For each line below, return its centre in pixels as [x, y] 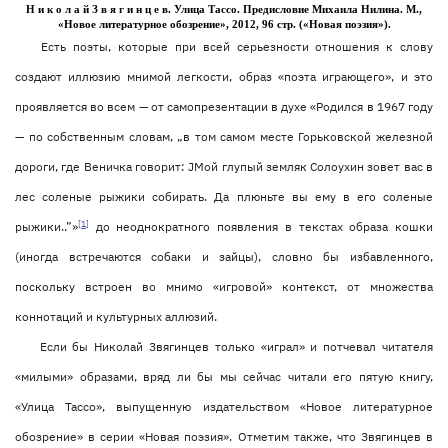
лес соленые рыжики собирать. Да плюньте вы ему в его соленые [224, 196]
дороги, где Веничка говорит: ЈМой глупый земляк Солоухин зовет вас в [224, 166]
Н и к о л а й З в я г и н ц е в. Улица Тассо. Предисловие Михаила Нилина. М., [224, 9]
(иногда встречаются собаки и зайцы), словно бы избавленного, [224, 256]
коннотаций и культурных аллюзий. [116, 316]
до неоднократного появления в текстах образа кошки [261, 226]
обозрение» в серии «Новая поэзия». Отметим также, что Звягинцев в [224, 436]
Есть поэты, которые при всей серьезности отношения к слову [237, 46]
